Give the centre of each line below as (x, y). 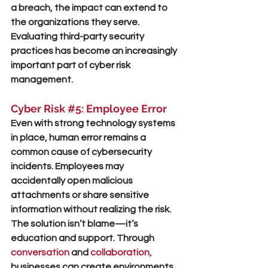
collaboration (120, 252)
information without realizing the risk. (92, 209)
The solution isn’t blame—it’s (75, 224)
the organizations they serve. (76, 22)
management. (42, 80)
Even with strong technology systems (94, 123)
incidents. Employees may (68, 166)
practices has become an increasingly (95, 51)
